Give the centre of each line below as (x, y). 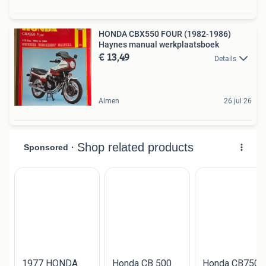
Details (225, 58)
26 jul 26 (238, 101)
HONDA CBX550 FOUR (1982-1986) (165, 34)
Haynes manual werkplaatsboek (159, 45)
